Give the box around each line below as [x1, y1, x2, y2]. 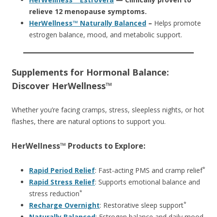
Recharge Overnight [29, 200, 100, 210]
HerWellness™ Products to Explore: [12, 140, 145, 151]
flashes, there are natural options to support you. [12, 116, 166, 126]
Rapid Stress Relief [29, 177, 95, 186]
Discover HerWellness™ [12, 79, 112, 92]
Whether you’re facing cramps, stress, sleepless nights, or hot [12, 105, 204, 114]
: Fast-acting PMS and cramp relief [95, 165, 202, 175]
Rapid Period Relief [29, 165, 95, 175]
